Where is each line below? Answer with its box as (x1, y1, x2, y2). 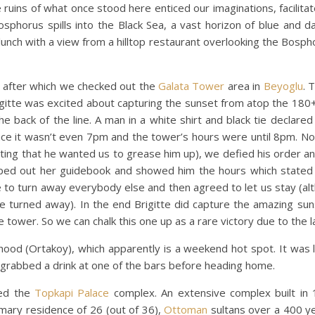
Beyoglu (263, 78, 303, 93)
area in (224, 78, 264, 93)
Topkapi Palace (34, 285, 110, 300)
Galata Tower (158, 78, 225, 93)
